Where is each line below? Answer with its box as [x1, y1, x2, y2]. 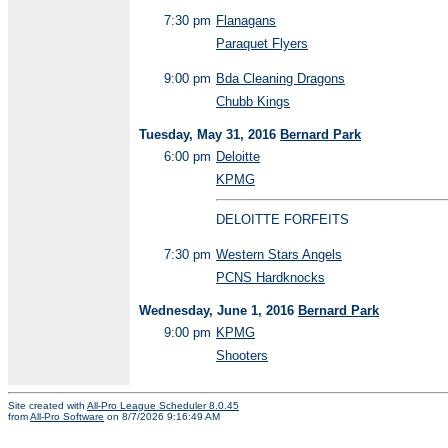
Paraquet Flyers [216, 36, 308, 51]
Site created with [8, 400, 87, 412]
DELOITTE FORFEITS [216, 212, 349, 227]
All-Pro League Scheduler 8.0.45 [87, 400, 239, 412]
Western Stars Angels [216, 247, 342, 262]
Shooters [216, 348, 268, 363]
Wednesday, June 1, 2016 [139, 303, 298, 318]
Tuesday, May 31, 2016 [139, 127, 280, 142]
